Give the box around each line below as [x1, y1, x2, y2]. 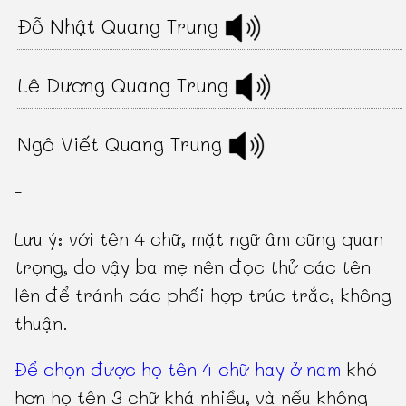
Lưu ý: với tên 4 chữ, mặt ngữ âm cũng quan [14, 226, 384, 250]
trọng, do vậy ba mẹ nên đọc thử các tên [14, 254, 372, 278]
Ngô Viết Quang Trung [17, 130, 229, 157]
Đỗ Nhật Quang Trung [17, 12, 226, 39]
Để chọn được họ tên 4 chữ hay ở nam [14, 356, 342, 381]
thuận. [14, 310, 69, 334]
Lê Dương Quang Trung [17, 71, 236, 98]
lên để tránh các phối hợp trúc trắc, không [14, 282, 392, 306]
